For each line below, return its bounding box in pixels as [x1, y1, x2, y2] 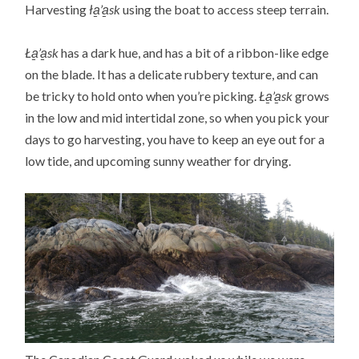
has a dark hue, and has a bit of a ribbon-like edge [58, 44, 329, 60]
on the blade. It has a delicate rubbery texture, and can [25, 66, 319, 82]
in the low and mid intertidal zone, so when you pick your [25, 109, 330, 125]
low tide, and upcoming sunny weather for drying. [25, 152, 292, 168]
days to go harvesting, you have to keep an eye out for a [25, 131, 325, 147]
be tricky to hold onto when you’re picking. [25, 87, 260, 103]
